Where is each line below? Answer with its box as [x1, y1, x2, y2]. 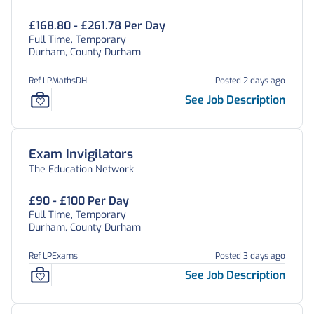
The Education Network [29, 163, 134, 176]
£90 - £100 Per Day [29, 193, 129, 208]
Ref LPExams [29, 250, 78, 261]
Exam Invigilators [29, 146, 133, 163]
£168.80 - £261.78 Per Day [29, 18, 165, 33]
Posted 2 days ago [215, 75, 285, 86]
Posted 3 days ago [215, 250, 285, 261]
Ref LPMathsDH [29, 75, 87, 86]
